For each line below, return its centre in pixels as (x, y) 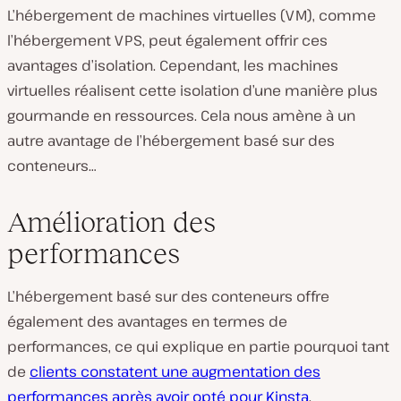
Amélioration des (111, 222)
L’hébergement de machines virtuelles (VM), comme (192, 15)
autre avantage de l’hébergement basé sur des (171, 140)
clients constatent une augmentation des (175, 371)
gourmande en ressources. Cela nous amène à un (181, 115)
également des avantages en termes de (147, 321)
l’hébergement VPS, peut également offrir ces (167, 40)
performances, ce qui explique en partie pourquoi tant (198, 346)
